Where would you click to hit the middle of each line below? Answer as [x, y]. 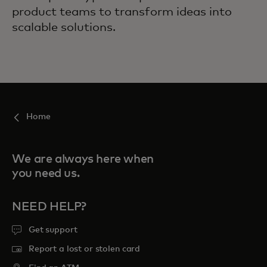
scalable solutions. [64, 27]
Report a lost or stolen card [85, 249]
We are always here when [83, 159]
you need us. [46, 173]
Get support [53, 230]
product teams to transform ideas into [122, 12]
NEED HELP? [49, 207]
